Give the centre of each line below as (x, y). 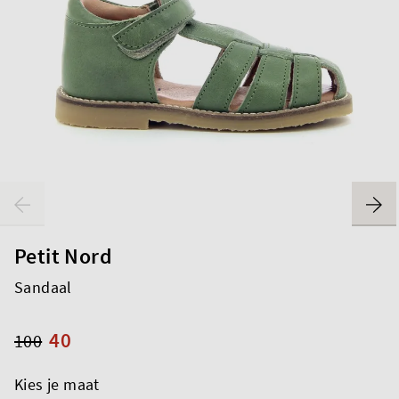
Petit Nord (63, 256)
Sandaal (43, 287)
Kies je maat (57, 384)
